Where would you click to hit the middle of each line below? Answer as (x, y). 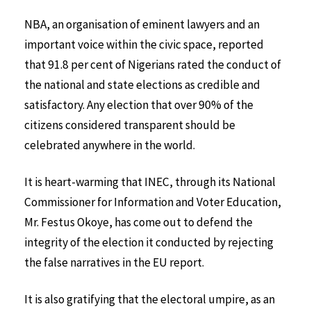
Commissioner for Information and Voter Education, (153, 202)
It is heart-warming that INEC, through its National (150, 182)
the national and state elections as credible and (142, 85)
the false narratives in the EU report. (114, 263)
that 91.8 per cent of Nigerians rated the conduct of (153, 65)
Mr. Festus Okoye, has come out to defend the (138, 222)
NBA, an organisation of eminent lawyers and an (142, 25)
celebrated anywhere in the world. (110, 145)
